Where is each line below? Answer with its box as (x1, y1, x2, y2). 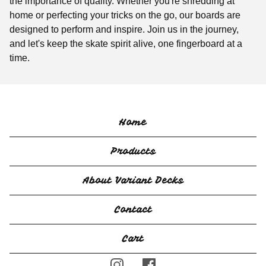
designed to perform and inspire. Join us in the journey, (9, 24, 239, 35)
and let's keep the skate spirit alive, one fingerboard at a (9, 39, 242, 49)
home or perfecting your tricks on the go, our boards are (9, 10, 240, 21)
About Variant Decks (83, 175, 183, 187)
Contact (114, 204, 152, 216)
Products (110, 145, 156, 158)
